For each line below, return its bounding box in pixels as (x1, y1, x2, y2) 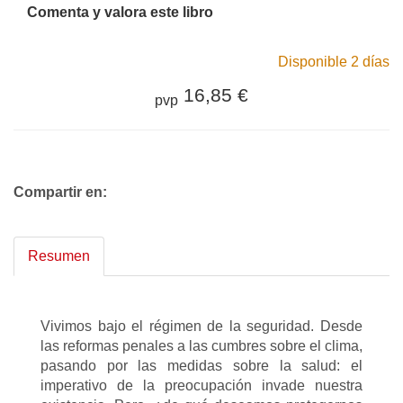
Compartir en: (13, 184, 107, 200)
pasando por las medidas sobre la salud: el (40, 357, 363, 373)
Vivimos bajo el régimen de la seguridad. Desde (40, 318, 363, 334)
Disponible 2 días (278, 53, 390, 69)
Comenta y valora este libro (27, 4, 213, 20)
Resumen (28, 247, 90, 264)
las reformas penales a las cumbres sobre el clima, (40, 337, 363, 354)
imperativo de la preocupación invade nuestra (40, 377, 363, 393)
